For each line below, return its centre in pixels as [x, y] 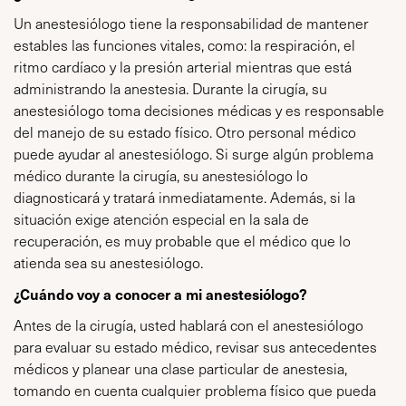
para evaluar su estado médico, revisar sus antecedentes [195, 347]
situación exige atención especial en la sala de [161, 219]
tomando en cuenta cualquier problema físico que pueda [195, 390]
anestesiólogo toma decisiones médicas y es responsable [199, 110]
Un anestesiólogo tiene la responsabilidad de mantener [191, 23]
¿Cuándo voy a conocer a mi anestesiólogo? [160, 294]
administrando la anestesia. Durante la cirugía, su [170, 88]
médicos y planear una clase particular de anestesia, [180, 368]
